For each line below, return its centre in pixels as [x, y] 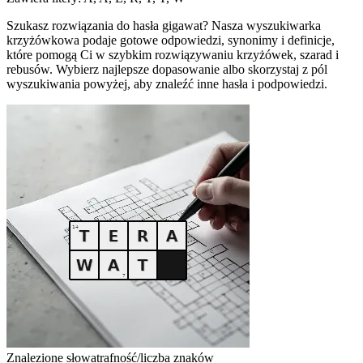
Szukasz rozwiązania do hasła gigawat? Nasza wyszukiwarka [164, 25]
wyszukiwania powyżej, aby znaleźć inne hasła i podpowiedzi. [167, 83]
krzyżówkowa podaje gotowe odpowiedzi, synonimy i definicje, [171, 40]
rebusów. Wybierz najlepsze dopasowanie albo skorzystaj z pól [167, 69]
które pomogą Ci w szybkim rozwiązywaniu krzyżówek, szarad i [173, 54]
